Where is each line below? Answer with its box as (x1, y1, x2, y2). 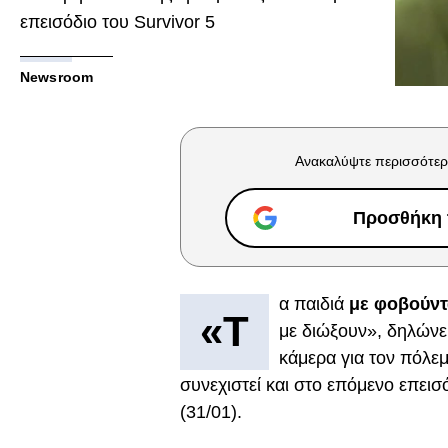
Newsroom (20, 69, 94, 85)
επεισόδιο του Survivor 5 (20, 12, 215, 32)
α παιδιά (278, 294, 349, 314)
